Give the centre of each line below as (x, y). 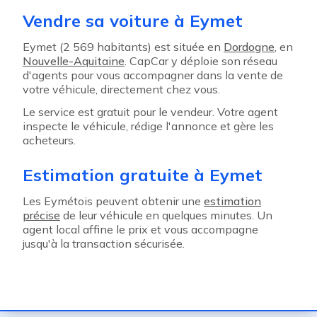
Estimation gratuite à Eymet (143, 175)
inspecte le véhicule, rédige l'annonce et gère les (148, 126)
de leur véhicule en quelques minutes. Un (166, 215)
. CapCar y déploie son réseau (201, 61)
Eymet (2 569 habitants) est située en (123, 47)
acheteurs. (49, 140)
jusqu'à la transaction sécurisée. (104, 243)
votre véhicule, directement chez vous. (121, 89)
